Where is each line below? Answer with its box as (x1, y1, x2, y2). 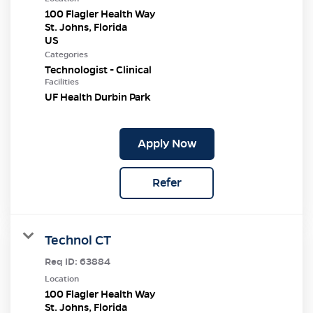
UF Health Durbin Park (45, 90, 151, 103)
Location (45, 273, 79, 284)
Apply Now (137, 136, 196, 151)
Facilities (45, 76, 79, 87)
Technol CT (45, 231, 111, 248)
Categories (45, 49, 88, 59)
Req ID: (45, 255, 80, 268)
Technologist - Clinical (45, 63, 152, 76)
